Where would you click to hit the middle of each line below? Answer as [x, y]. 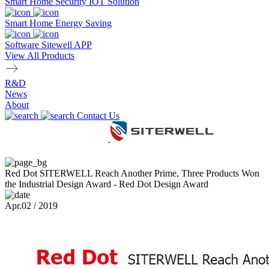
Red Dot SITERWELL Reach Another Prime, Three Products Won [132, 173]
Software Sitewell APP [48, 45]
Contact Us [98, 116]
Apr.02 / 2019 [31, 206]
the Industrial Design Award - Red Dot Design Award [107, 184]
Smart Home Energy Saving [58, 23]
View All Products [40, 56]
